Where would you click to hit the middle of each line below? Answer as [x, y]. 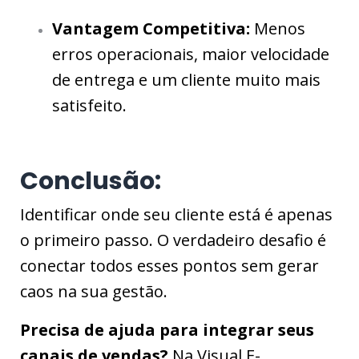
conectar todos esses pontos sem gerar [169, 266]
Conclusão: [91, 182]
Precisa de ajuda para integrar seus [167, 330]
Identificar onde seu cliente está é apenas [176, 215]
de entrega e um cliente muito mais [186, 80]
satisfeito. [89, 106]
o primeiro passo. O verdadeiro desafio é [173, 240]
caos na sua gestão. [94, 292]
